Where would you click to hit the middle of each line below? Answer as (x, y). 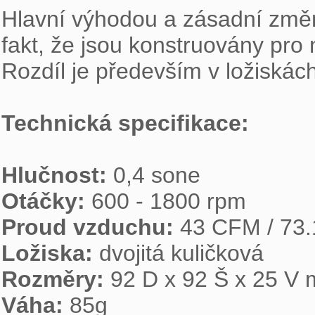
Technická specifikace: (125, 123)
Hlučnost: (57, 175)
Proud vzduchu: (91, 227)
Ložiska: (50, 253)
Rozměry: (56, 279)
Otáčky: (46, 201)
